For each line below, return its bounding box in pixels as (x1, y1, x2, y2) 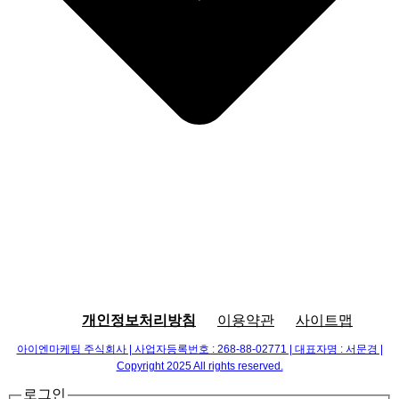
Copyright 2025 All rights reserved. (116, 360, 283, 373)
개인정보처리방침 (82, 313, 196, 329)
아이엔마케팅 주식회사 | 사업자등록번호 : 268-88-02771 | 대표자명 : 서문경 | (16, 343, 383, 356)
